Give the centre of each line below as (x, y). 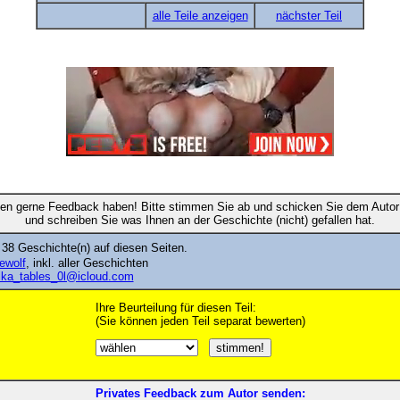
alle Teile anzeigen (200, 15)
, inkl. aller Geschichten (87, 263)
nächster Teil (309, 15)
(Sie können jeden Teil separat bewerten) (200, 321)
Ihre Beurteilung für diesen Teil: (175, 308)
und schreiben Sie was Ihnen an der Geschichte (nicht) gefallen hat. (200, 221)
